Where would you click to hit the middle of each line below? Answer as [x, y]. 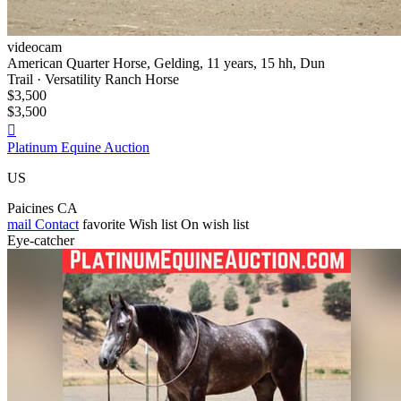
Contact [55, 224]
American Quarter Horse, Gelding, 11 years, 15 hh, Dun [166, 63]
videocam [34, 47]
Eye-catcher [41, 240]
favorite [104, 224]
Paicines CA [43, 208]
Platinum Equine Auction [78, 147]
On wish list [215, 224]
